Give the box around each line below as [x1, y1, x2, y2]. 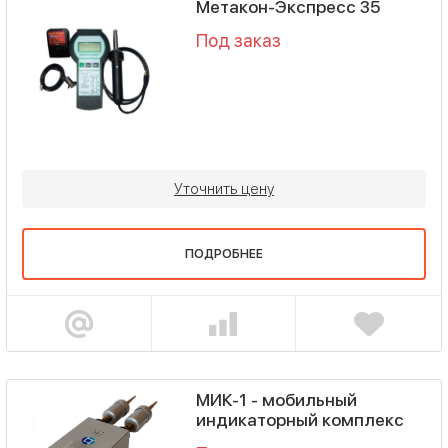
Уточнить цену [174, 180, 274, 199]
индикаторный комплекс [195, 410, 404, 431]
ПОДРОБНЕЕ [185, 247, 263, 262]
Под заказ [195, 29, 281, 51]
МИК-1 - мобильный [195, 390, 357, 411]
